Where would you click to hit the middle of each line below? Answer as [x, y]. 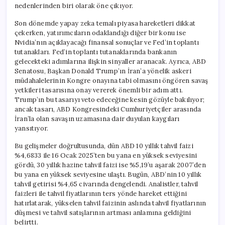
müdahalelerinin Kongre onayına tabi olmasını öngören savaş [111, 80]
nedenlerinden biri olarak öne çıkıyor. [74, 6]
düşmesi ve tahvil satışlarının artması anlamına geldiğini [103, 212]
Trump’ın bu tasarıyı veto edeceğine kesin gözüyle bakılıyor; [109, 99]
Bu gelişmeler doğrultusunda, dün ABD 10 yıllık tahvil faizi [104, 146]
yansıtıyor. [32, 128]
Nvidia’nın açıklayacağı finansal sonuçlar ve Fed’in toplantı [107, 42]
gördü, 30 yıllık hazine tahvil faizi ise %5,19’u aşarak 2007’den [110, 165]
